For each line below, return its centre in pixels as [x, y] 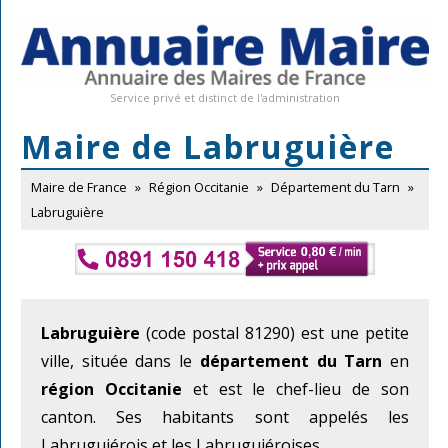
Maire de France [79, 187]
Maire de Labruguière [208, 147]
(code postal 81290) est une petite [274, 332]
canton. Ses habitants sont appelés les [225, 416]
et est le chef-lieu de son [295, 388]
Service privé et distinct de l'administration [225, 98]
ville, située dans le [120, 360]
